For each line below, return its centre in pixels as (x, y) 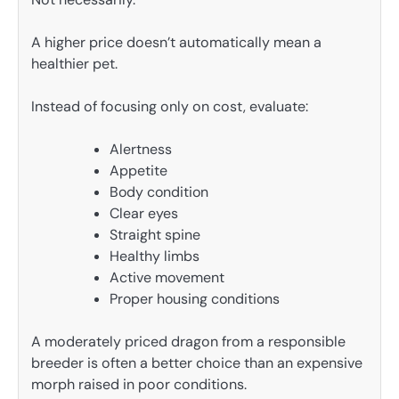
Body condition (159, 191)
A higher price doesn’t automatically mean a (176, 42)
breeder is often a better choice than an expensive (197, 362)
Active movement (167, 277)
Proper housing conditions (195, 298)
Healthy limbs (155, 256)
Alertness (141, 149)
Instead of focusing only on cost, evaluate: (170, 106)
